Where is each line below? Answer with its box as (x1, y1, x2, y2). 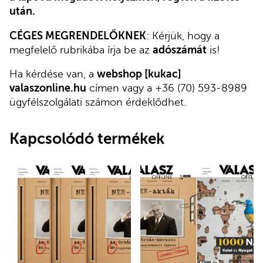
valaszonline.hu (9, 82, 86, 95)
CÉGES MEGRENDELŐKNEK (9, 29, 146, 42)
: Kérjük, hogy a (146, 29, 220, 42)
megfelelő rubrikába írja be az (9, 43, 153, 56)
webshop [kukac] (97, 68, 181, 80)
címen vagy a (86, 82, 155, 95)
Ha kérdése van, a (9, 68, 97, 80)
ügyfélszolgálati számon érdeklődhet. (9, 96, 186, 109)
